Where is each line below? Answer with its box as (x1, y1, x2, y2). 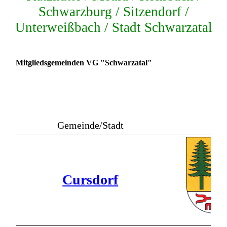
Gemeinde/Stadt (57, 120, 124, 131)
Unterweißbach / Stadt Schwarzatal (15, 20, 212, 35)
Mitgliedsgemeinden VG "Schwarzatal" (16, 58, 153, 67)
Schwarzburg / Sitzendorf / (38, 4, 189, 19)
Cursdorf (62, 172, 119, 188)
